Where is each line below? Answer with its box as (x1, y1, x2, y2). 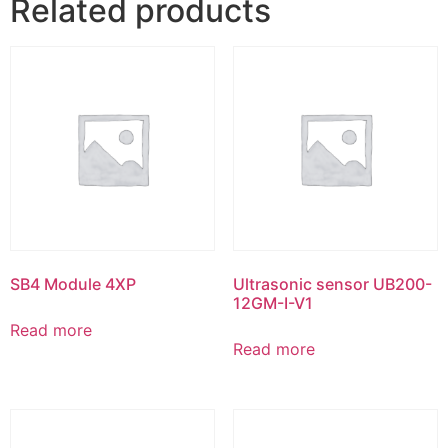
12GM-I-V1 (232, 292, 313, 313)
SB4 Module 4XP (10, 273, 136, 294)
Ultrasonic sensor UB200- (232, 273, 432, 294)
